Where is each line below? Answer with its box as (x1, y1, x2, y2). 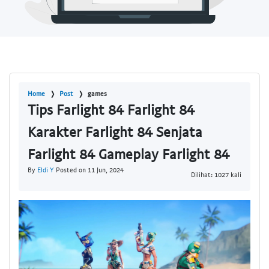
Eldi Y (37, 166, 54, 174)
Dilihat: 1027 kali (191, 170, 241, 178)
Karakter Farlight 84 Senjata (28, 123, 202, 141)
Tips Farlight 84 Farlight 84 (28, 101, 195, 118)
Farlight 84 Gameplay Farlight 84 (28, 145, 229, 163)
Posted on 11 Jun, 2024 (54, 166, 124, 174)
